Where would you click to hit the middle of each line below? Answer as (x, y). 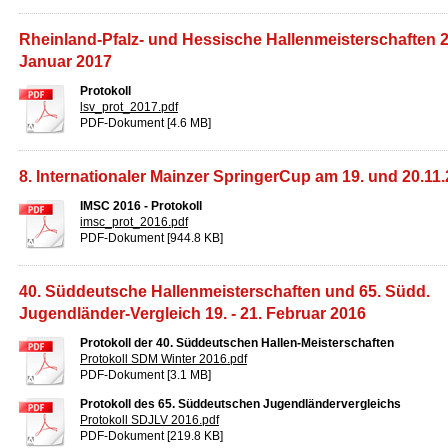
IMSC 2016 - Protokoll (141, 206)
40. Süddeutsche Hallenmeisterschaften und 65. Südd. (224, 291)
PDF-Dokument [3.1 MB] (145, 375)
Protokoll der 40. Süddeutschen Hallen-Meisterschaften (237, 343)
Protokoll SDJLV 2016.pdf (149, 420)
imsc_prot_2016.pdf (134, 222)
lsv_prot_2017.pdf (129, 107)
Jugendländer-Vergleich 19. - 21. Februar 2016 (192, 313)
